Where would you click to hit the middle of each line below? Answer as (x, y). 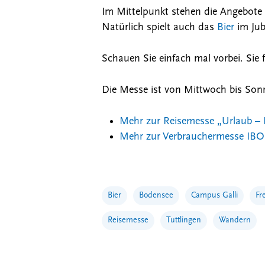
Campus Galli (214, 196)
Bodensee (156, 196)
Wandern (235, 221)
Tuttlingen (184, 221)
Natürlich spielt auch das (160, 28)
